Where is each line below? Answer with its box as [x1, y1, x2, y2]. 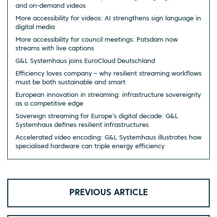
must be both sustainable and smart [15, 79, 125, 86]
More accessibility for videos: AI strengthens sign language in [15, 15, 201, 22]
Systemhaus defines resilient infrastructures [15, 122, 149, 128]
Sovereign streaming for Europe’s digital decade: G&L [15, 113, 178, 120]
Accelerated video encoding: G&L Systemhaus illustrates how [15, 134, 201, 141]
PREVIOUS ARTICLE [69, 188, 148, 197]
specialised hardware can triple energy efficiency [15, 143, 165, 150]
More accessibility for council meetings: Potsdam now [15, 36, 178, 43]
